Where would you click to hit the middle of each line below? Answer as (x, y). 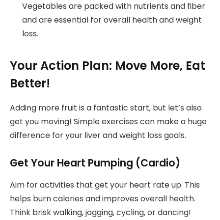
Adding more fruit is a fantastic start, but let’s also (106, 108)
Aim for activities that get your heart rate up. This (105, 185)
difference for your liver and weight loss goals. (98, 135)
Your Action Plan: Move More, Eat (108, 65)
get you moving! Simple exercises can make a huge (108, 121)
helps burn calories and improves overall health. (103, 198)
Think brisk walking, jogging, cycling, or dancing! (100, 212)
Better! (30, 83)
